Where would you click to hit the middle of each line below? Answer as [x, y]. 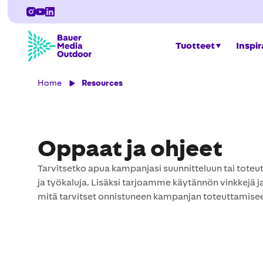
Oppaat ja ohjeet [130, 149]
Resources [102, 83]
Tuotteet [195, 46]
